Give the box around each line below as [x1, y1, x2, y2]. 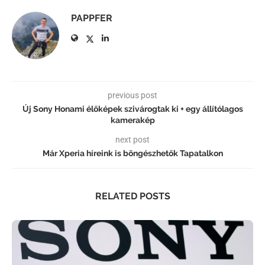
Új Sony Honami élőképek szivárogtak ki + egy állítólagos [22, 104, 243, 114]
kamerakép [110, 115, 155, 125]
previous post [108, 91, 157, 101]
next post [115, 135, 150, 145]
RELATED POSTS [95, 190, 170, 202]
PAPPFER [71, 12, 112, 24]
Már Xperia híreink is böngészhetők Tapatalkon [42, 148, 223, 159]
